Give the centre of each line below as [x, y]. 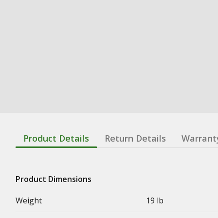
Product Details [56, 138]
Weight [29, 200]
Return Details [135, 138]
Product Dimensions [54, 179]
